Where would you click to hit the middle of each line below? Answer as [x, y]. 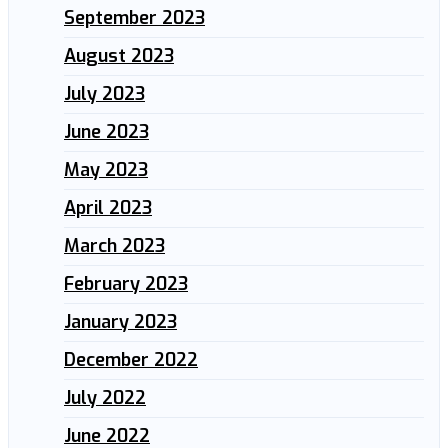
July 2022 [105, 397]
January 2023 [120, 321]
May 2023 [106, 169]
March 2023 [114, 245]
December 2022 [131, 359]
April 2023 [108, 207]
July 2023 [104, 93]
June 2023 [106, 131]
